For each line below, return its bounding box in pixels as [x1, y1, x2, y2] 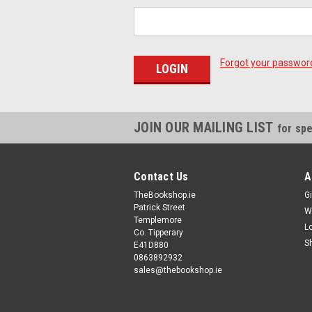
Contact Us [134, 169, 189, 183]
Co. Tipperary [134, 227, 183, 237]
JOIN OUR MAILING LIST [134, 118, 277, 136]
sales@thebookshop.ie [134, 265, 222, 275]
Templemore [134, 214, 182, 225]
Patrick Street [134, 202, 185, 212]
